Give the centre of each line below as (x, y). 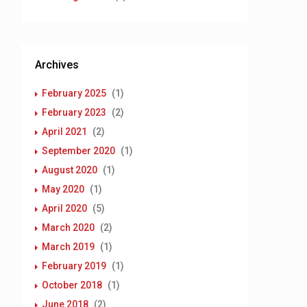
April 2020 (64, 208)
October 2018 (72, 285)
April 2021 (64, 132)
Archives (57, 65)
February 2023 (74, 112)
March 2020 (68, 228)
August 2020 (70, 170)
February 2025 (74, 93)
